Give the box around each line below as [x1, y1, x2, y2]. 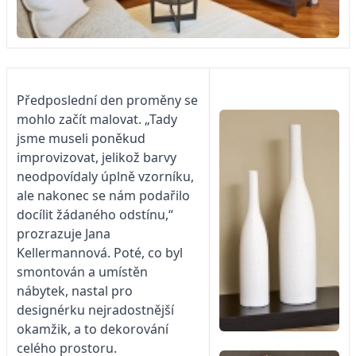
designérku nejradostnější [17, 300, 174, 319]
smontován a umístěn [17, 262, 148, 281]
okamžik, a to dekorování [17, 319, 168, 338]
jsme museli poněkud [17, 129, 145, 147]
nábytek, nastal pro [17, 281, 133, 300]
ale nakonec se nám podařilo [17, 186, 190, 204]
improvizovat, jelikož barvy [17, 148, 176, 166]
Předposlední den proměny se [17, 91, 198, 109]
